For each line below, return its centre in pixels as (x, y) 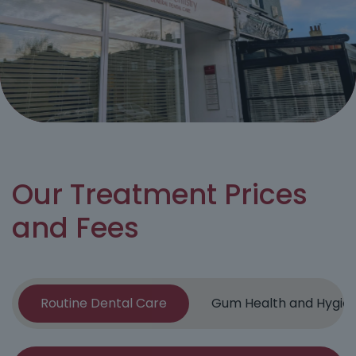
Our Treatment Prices (160, 194)
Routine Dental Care (104, 303)
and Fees (75, 228)
